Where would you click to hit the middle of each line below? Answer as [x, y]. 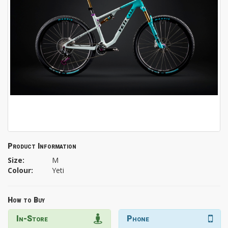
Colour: [20, 170]
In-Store [32, 219]
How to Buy [26, 201]
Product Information [42, 147]
